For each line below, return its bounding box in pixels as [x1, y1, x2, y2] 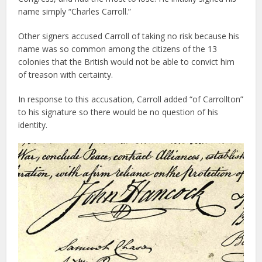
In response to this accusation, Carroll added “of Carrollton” [18, 93, 244, 105]
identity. [18, 119, 48, 130]
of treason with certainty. [18, 68, 118, 80]
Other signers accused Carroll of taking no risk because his [18, 30, 240, 42]
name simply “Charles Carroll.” [18, 5, 132, 17]
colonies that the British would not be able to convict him [18, 56, 235, 67]
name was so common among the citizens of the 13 [18, 43, 218, 54]
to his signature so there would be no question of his [18, 106, 219, 118]
